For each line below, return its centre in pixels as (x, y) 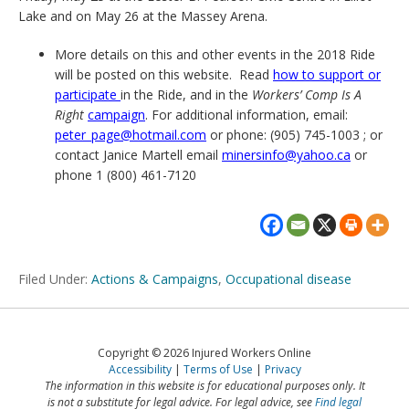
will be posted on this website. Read (164, 74)
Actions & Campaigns (155, 279)
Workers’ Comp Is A (307, 94)
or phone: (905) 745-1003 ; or (294, 135)
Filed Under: (55, 279)
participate (88, 94)
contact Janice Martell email (138, 155)
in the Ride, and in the (186, 94)
